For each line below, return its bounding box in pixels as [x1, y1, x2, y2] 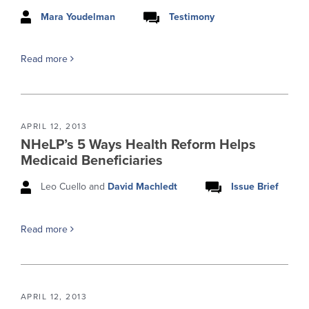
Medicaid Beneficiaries [21, 152, 163, 170]
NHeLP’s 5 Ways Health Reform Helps [21, 137, 256, 154]
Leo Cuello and [38, 181, 108, 193]
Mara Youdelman [41, 10, 115, 23]
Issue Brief [231, 181, 279, 193]
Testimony [169, 10, 215, 23]
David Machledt [108, 181, 177, 193]
